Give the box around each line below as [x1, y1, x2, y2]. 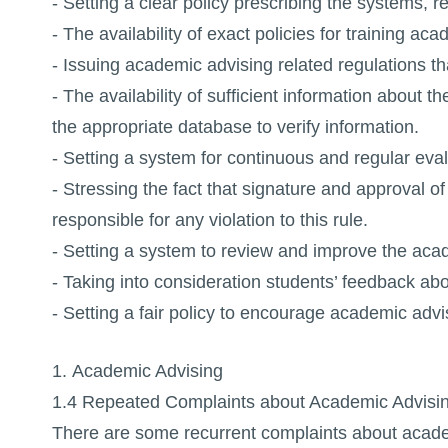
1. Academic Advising [51, 360, 223, 381]
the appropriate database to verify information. [51, 117, 419, 138]
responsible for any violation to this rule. [51, 210, 368, 231]
